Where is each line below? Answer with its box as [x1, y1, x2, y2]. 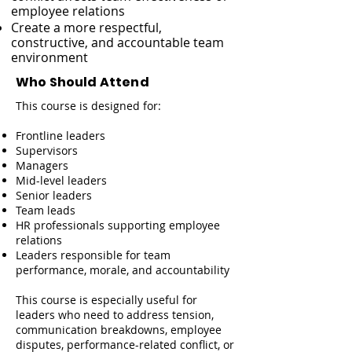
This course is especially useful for [16, 292, 197, 307]
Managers [16, 158, 68, 173]
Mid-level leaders [16, 173, 107, 188]
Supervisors [16, 143, 78, 158]
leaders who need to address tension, [16, 307, 214, 322]
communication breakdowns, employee [16, 322, 222, 337]
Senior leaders [16, 188, 92, 203]
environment [11, 49, 88, 66]
